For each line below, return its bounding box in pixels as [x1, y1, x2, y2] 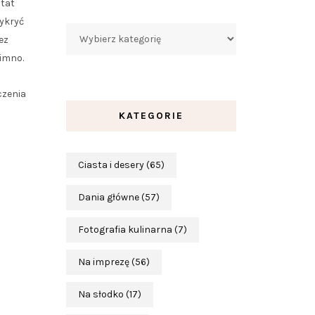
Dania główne [77, 191, 139, 203]
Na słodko [77, 288, 124, 300]
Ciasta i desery [77, 158, 144, 171]
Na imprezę [77, 255, 129, 268]
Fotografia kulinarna [77, 223, 172, 236]
